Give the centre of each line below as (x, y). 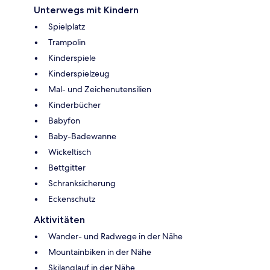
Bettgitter (67, 168)
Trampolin (67, 42)
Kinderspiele (72, 58)
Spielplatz (67, 27)
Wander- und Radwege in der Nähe (115, 237)
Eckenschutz (72, 199)
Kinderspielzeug (79, 74)
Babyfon (64, 121)
